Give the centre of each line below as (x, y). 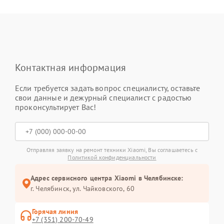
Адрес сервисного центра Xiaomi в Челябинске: (107, 178)
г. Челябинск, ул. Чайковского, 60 (82, 188)
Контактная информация (71, 67)
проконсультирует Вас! (56, 107)
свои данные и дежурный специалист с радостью (103, 97)
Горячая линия (55, 211)
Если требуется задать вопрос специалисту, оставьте (108, 88)
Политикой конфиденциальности (112, 157)
